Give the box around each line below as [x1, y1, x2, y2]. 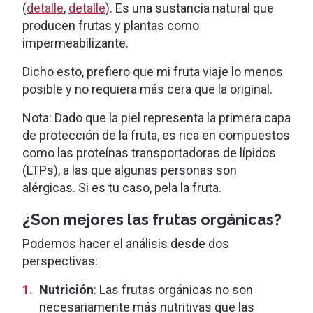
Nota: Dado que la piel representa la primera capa [22, 110, 291, 125]
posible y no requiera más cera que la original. [22, 81, 272, 96]
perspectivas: [22, 253, 98, 268]
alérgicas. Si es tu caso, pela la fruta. [22, 180, 221, 195]
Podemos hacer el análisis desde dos [22, 235, 229, 251]
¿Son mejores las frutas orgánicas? [22, 210, 282, 228]
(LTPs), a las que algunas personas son [22, 162, 237, 177]
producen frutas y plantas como [22, 17, 199, 33]
